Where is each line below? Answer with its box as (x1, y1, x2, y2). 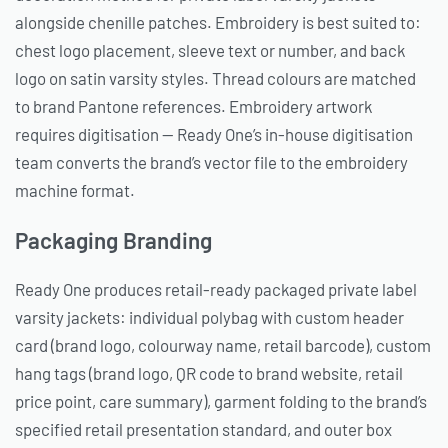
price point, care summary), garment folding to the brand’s (15, 390, 427, 411)
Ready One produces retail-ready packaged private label (15, 278, 417, 299)
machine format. (15, 179, 135, 200)
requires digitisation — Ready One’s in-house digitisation (15, 123, 413, 144)
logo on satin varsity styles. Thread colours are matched (15, 67, 416, 88)
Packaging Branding (15, 226, 212, 255)
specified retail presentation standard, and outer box (15, 418, 392, 439)
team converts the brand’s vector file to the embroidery (15, 151, 408, 172)
